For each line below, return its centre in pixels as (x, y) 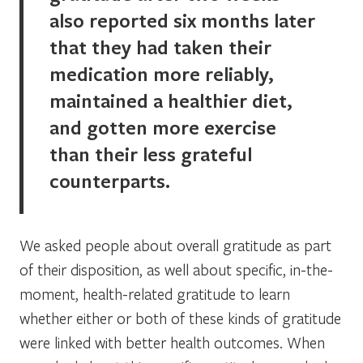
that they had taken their (160, 47)
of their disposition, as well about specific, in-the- (176, 269)
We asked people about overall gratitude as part (175, 245)
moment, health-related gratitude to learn (155, 293)
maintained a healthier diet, (171, 100)
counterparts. (110, 180)
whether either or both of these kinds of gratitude (180, 318)
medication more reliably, (162, 73)
